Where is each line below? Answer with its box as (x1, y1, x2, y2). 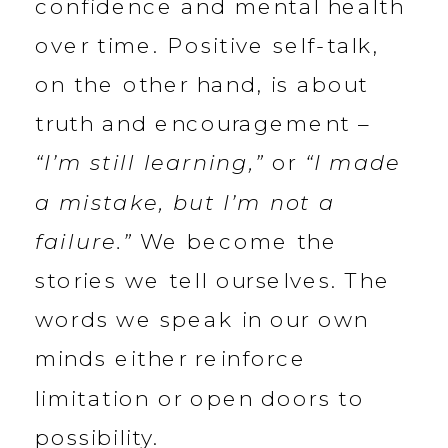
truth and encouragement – (35, 110, 372, 138)
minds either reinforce (35, 345, 307, 373)
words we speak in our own (35, 306, 369, 334)
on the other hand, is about (35, 71, 369, 98)
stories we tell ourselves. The (35, 267, 391, 294)
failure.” (35, 228, 133, 255)
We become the (132, 228, 339, 255)
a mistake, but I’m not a (35, 188, 335, 216)
